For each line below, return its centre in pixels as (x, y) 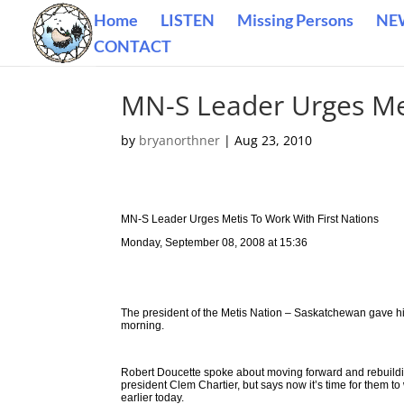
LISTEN (188, 20)
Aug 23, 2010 (274, 140)
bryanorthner (180, 140)
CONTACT (133, 46)
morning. (143, 326)
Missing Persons (295, 20)
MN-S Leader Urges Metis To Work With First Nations (250, 219)
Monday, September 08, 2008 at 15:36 (215, 243)
